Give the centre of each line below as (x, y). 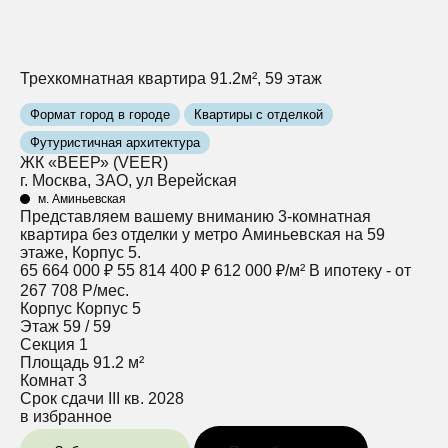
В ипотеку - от (360, 270)
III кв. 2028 (146, 398)
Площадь (54, 362)
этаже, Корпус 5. (80, 252)
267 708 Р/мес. (74, 290)
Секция (47, 344)
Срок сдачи (62, 398)
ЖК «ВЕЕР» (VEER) (94, 162)
